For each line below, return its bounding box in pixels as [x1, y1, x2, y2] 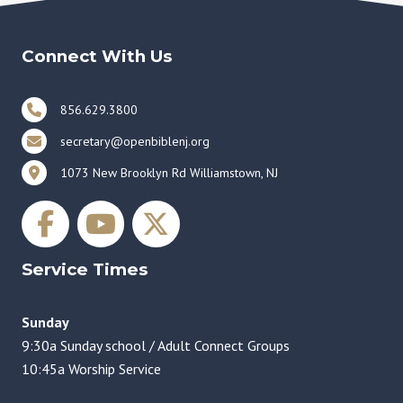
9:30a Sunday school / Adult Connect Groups [22, 336, 290, 354]
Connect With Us [22, 45, 172, 67]
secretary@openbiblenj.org [60, 132, 210, 149]
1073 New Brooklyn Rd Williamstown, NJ [60, 164, 278, 181]
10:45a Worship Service [22, 359, 161, 378]
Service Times [22, 258, 148, 280]
